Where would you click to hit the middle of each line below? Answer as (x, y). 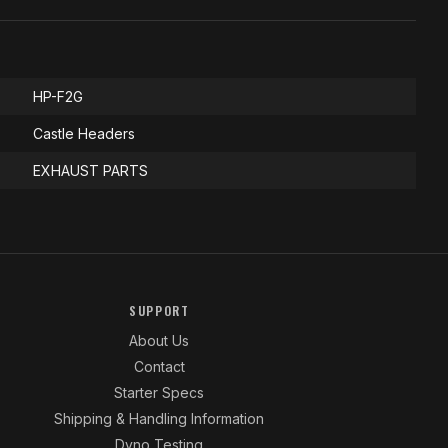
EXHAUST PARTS (90, 170)
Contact (159, 366)
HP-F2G (58, 96)
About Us (159, 340)
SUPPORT (159, 310)
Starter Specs (159, 392)
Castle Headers (84, 133)
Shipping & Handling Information (159, 418)
